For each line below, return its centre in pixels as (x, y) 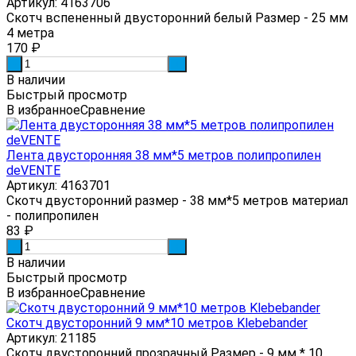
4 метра (30, 33)
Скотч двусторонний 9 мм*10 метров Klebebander (157, 323)
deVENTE (33, 170)
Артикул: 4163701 (58, 185)
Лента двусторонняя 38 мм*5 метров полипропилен (164, 155)
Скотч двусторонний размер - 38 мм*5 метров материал (177, 200)
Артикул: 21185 (51, 338)
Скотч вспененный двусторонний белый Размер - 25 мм (177, 17)
